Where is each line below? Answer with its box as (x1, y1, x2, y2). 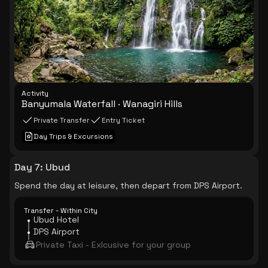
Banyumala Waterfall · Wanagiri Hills (22, 98, 182, 110)
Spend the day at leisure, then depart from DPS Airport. (14, 180, 242, 191)
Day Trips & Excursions (33, 132, 113, 141)
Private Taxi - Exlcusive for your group (36, 239, 191, 250)
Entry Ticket (102, 115, 145, 125)
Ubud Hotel (33, 214, 79, 225)
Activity (22, 89, 48, 98)
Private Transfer (33, 115, 90, 125)
